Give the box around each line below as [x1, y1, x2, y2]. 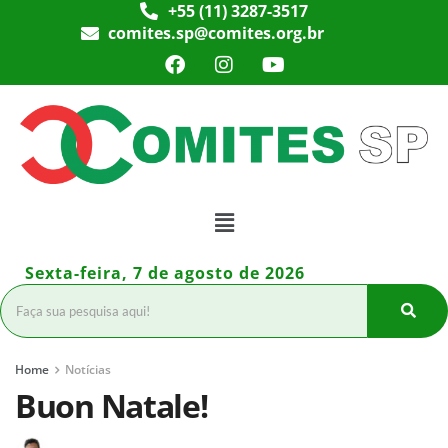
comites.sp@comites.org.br [108, 22, 325, 44]
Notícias [65, 360, 111, 378]
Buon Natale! [15, 383, 208, 427]
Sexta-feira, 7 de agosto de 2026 [25, 261, 305, 284]
